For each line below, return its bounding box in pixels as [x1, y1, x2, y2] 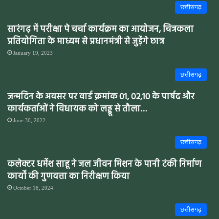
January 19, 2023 [13, 49, 53, 56]
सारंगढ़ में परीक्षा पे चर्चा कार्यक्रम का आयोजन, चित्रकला [7, 22, 194, 37]
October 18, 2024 [13, 184, 53, 191]
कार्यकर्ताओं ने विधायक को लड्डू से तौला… [7, 102, 147, 116]
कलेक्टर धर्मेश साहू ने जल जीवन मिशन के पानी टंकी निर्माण [7, 157, 201, 172]
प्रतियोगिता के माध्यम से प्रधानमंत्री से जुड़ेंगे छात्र [7, 34, 164, 49]
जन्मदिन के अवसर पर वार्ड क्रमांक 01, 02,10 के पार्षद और [7, 89, 195, 104]
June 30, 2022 [13, 117, 45, 123]
